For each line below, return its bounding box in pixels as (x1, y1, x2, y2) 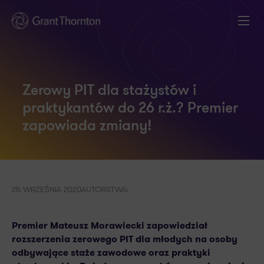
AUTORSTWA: (81, 183, 128, 195)
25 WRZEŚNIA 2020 (12, 183, 81, 195)
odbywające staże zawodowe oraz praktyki (12, 246, 210, 259)
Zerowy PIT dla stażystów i (22, 84, 196, 98)
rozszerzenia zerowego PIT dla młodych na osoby (12, 232, 237, 246)
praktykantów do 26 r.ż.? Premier (22, 101, 238, 116)
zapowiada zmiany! (22, 119, 152, 134)
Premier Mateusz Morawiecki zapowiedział (12, 219, 207, 232)
